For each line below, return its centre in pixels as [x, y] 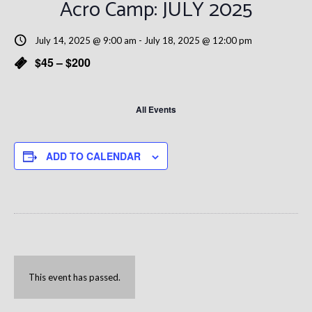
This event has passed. [75, 277]
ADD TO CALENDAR [93, 156]
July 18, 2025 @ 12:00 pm [198, 40]
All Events [156, 109]
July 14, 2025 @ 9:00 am [86, 40]
